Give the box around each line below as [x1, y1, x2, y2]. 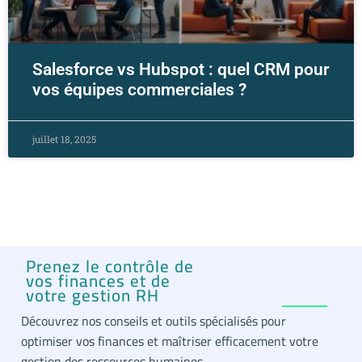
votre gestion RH [26, 280, 159, 311]
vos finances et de [26, 265, 170, 297]
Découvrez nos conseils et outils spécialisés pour [21, 309, 286, 333]
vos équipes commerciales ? [32, 80, 246, 99]
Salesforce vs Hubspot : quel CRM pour [32, 60, 330, 79]
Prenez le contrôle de [26, 250, 194, 282]
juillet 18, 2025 [32, 133, 96, 145]
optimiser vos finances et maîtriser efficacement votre [21, 329, 318, 353]
